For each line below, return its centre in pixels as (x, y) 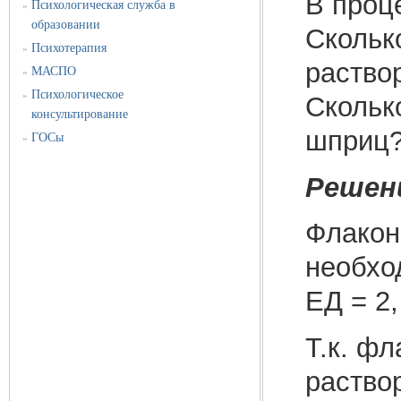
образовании (66, 25)
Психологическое (78, 95)
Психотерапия (69, 48)
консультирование (80, 115)
